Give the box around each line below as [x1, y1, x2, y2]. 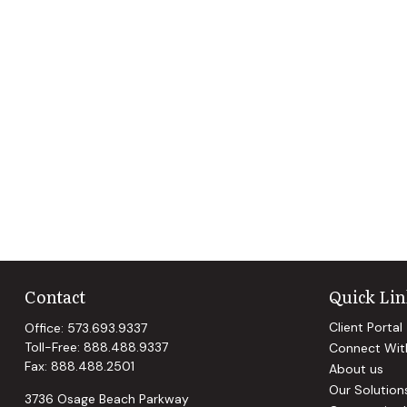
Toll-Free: [24, 338, 84, 355]
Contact [24, 283, 85, 309]
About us [329, 360, 384, 377]
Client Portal [329, 318, 403, 335]
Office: [24, 319, 67, 336]
